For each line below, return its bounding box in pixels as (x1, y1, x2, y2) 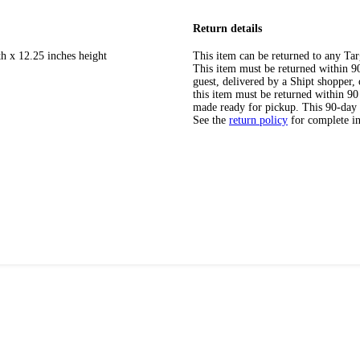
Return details (193, 22, 262, 35)
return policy (229, 114, 288, 127)
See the (193, 114, 226, 127)
